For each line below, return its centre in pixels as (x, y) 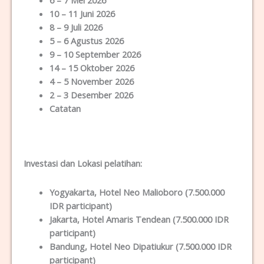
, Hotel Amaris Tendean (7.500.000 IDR (153, 219)
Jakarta (63, 219)
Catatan (65, 109)
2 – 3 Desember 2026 (91, 95)
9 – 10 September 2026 (95, 55)
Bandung (67, 246)
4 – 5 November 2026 (91, 82)
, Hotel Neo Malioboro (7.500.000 (159, 192)
